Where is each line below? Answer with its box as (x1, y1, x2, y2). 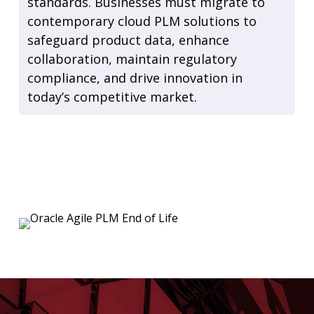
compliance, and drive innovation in (27, 69, 243, 86)
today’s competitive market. (27, 88, 197, 105)
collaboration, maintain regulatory (27, 50, 237, 67)
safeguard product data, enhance (27, 31, 229, 48)
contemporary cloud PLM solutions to (27, 12, 257, 29)
